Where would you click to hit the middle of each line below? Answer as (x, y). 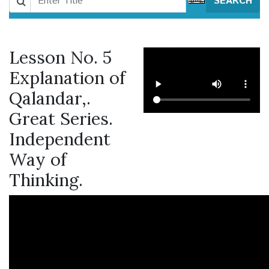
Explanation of (67, 78)
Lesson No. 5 (60, 58)
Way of (38, 160)
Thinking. (46, 180)
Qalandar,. (50, 98)
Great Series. (61, 119)
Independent (60, 139)
